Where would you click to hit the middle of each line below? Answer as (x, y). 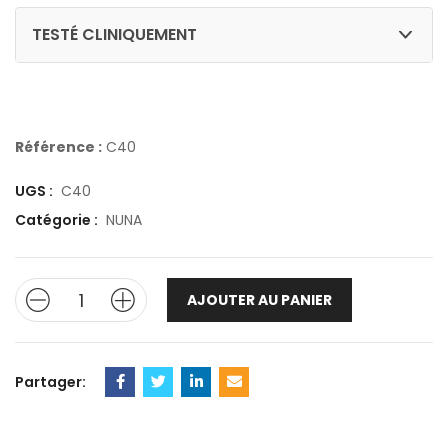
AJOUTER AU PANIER (259, 300)
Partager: (50, 382)
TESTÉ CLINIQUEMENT (114, 34)
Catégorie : (58, 220)
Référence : (58, 147)
